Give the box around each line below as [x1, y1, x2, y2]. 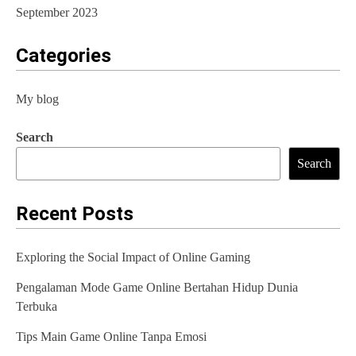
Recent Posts [16, 203, 133, 226]
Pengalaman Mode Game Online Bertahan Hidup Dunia [16, 281, 298, 295]
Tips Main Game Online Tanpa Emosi [16, 330, 207, 344]
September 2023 [16, 6, 98, 20]
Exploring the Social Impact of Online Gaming [16, 250, 250, 265]
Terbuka [16, 300, 57, 314]
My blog [16, 92, 59, 106]
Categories [16, 44, 111, 68]
